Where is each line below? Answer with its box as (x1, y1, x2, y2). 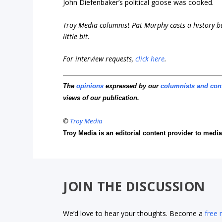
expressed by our (104, 82, 161, 90)
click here (135, 54, 165, 64)
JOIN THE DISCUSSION (63, 177, 205, 195)
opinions (76, 82, 104, 90)
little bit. (63, 31, 90, 41)
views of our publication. (63, 94, 140, 102)
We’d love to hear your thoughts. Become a (63, 209, 205, 219)
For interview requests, (63, 54, 136, 64)
